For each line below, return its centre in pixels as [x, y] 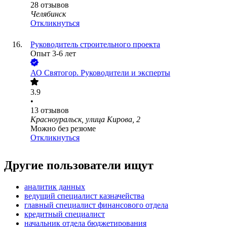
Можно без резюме [63, 129]
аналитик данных [55, 187]
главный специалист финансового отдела [96, 205]
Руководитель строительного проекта [95, 45]
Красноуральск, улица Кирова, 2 [85, 120]
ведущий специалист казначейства [84, 196]
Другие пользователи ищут [79, 165]
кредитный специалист [65, 214]
